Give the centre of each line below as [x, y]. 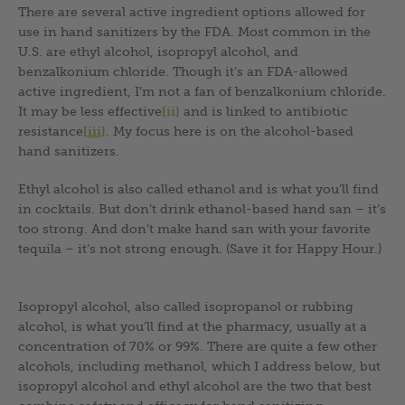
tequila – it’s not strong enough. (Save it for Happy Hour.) [200, 248]
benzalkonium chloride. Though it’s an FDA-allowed [183, 71]
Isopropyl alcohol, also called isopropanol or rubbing [186, 306]
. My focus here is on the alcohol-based [230, 131]
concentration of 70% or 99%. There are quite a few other [198, 346]
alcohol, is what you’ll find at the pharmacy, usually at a [193, 326]
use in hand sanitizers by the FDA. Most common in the [194, 31]
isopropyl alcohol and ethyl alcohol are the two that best [195, 386]
